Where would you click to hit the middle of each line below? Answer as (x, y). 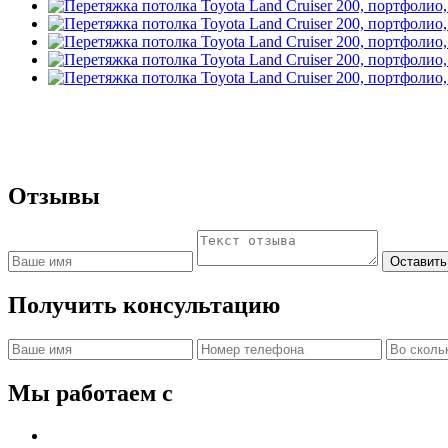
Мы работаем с (90, 392)
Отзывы (54, 196)
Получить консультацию (144, 304)
